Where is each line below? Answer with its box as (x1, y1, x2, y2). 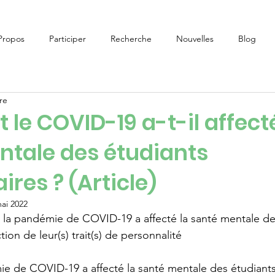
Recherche (110, 33, 152, 44)
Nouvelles (176, 33, 214, 44)
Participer (48, 33, 86, 44)
